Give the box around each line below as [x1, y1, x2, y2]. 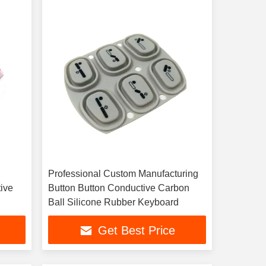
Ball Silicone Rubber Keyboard [47, 197, 179, 207]
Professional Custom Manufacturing [47, 169, 198, 179]
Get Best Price [97, 224, 175, 237]
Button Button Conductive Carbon [47, 183, 189, 193]
